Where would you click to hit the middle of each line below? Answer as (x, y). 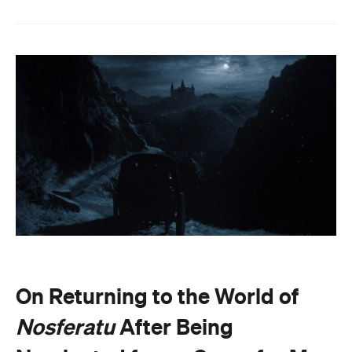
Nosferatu (65, 326)
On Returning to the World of (157, 296)
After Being (174, 326)
